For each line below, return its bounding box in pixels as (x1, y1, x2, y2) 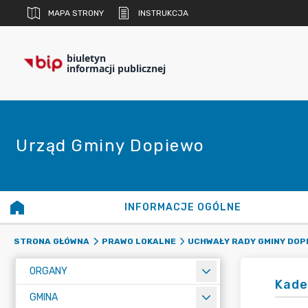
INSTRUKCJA (138, 8, 188, 18)
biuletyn (67, 52, 106, 65)
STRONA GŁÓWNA (14, 236, 89, 246)
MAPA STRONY (48, 8, 104, 18)
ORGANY (30, 265, 67, 277)
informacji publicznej (67, 62, 166, 75)
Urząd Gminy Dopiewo (16, 136, 205, 155)
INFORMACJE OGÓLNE (124, 201, 241, 213)
